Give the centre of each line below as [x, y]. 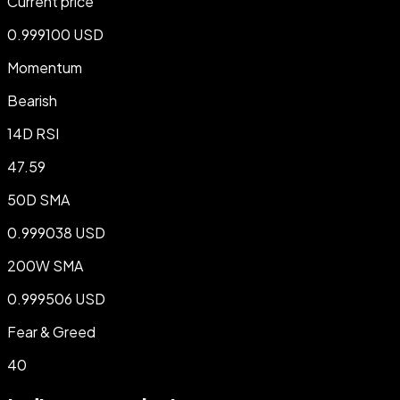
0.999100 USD [55, 35]
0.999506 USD [56, 299]
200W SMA [45, 266]
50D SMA [38, 200]
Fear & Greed [51, 332]
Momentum [45, 68]
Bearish [32, 101]
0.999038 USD [56, 233]
